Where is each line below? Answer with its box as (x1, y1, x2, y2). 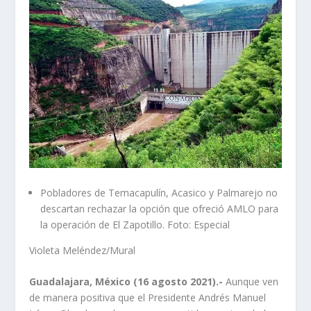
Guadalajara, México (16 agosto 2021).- (29, 275, 226, 289)
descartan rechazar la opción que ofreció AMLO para (40, 201, 279, 215)
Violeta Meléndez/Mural (29, 243, 136, 257)
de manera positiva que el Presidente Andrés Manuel (29, 291, 267, 305)
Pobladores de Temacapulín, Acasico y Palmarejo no (40, 185, 278, 199)
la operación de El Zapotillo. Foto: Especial (40, 217, 230, 231)
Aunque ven (226, 275, 279, 289)
